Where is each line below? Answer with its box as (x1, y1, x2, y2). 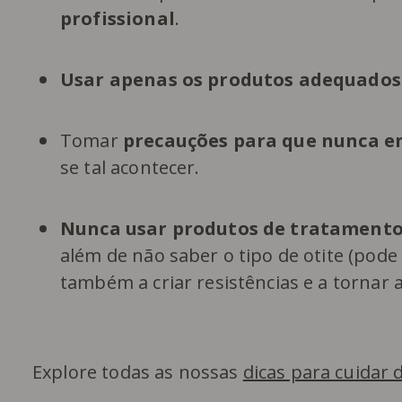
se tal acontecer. (60, 154, 200, 179)
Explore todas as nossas (32, 359, 243, 384)
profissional (60, 5, 175, 31)
